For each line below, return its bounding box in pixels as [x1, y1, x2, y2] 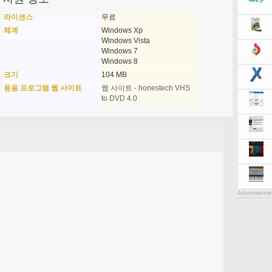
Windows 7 [101, 47, 138, 55]
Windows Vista [101, 36, 150, 45]
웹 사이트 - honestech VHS [101, 84, 190, 92]
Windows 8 [101, 57, 138, 66]
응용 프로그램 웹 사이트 [3, 84, 82, 92]
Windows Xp [101, 26, 143, 35]
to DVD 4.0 [101, 94, 137, 103]
